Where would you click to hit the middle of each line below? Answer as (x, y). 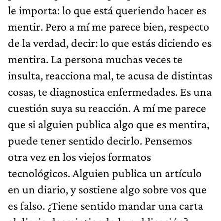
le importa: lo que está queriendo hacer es (107, 10)
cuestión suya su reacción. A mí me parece (107, 108)
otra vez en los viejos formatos (79, 156)
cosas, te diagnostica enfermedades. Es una (110, 91)
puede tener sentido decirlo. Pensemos (100, 140)
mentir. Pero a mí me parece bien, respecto (109, 26)
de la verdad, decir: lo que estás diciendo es (110, 42)
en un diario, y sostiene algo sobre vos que (107, 189)
